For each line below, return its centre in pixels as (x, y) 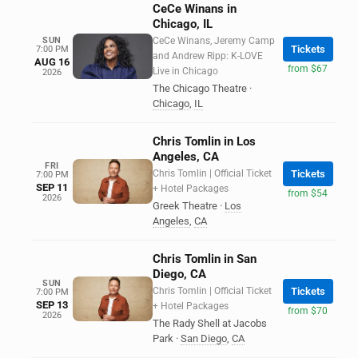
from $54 (308, 193)
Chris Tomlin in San (205, 259)
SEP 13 (52, 304)
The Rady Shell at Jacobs (210, 323)
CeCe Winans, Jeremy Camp (214, 41)
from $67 (308, 68)
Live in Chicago (185, 71)
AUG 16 (52, 62)
